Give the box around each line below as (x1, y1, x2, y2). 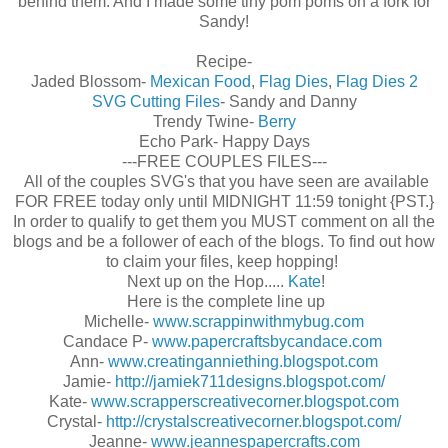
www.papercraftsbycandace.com (151, 333, 382, 351)
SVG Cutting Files (91, 93, 220, 111)
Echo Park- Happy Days (138, 133, 310, 151)
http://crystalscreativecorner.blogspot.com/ (106, 413, 401, 431)
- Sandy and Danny (219, 93, 357, 111)
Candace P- (62, 333, 152, 351)
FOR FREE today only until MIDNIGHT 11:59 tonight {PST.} (14, 193, 434, 211)
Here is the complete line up (123, 293, 325, 311)
